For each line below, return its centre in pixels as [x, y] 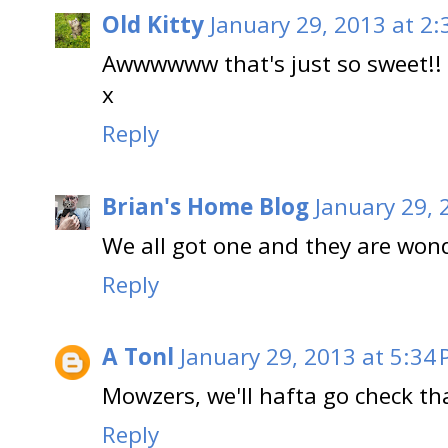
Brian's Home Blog [205, 206]
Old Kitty [153, 25]
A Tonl [138, 357]
